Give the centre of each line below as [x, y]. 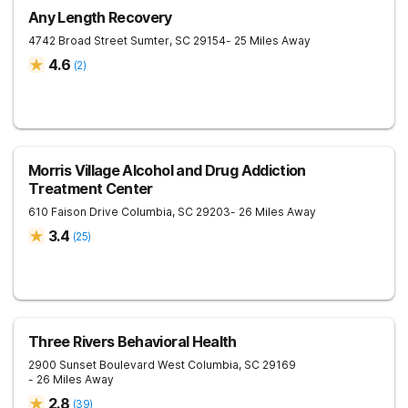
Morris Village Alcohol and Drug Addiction [167, 170]
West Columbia [198, 365]
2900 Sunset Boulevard [92, 365]
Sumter [150, 41]
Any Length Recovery [100, 17]
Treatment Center [91, 189]
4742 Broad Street [78, 41]
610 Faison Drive [73, 212]
